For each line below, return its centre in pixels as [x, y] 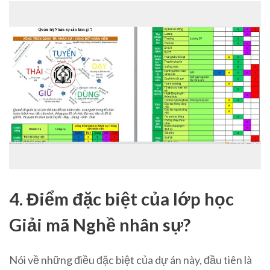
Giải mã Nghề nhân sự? [100, 224]
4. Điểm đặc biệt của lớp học [121, 198]
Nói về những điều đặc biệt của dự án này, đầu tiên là [130, 259]
